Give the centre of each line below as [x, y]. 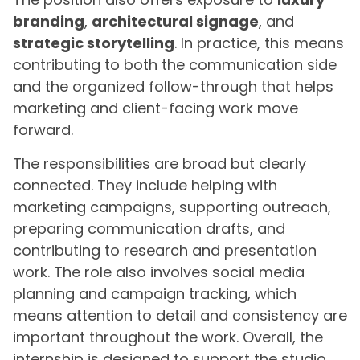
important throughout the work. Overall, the [168, 337]
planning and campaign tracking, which [155, 293]
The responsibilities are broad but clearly [160, 163]
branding [49, 22]
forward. [43, 130]
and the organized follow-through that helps [173, 87]
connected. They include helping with [145, 185]
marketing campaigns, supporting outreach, [172, 207]
